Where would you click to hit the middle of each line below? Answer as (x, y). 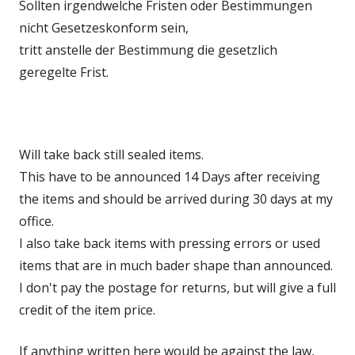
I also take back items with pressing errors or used (170, 243)
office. (36, 221)
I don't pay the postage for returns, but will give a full (177, 288)
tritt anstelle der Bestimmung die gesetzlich (148, 50)
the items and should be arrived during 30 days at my (176, 199)
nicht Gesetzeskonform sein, (104, 28)
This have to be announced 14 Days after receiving (170, 177)
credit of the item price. (87, 310)
